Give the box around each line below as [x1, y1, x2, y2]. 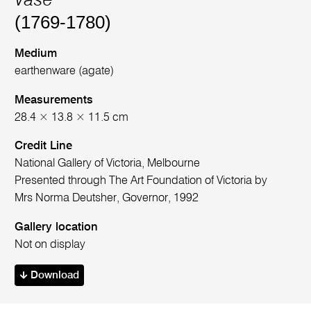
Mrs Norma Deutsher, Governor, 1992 [15, 192, 199, 205]
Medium [15, 48, 58, 60]
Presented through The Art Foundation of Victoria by [15, 175, 268, 187]
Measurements [15, 94, 94, 106]
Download [27, 270, 79, 282]
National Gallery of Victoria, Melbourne [15, 158, 201, 170]
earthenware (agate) [15, 65, 115, 78]
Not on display [15, 238, 86, 251]
